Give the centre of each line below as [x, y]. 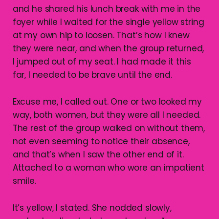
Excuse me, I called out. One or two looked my [107, 101]
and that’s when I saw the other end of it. [98, 154]
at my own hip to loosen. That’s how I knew [101, 35]
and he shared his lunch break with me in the [107, 9]
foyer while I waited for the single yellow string [108, 22]
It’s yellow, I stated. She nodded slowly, [92, 208]
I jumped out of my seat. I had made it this [102, 61]
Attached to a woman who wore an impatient [108, 167]
